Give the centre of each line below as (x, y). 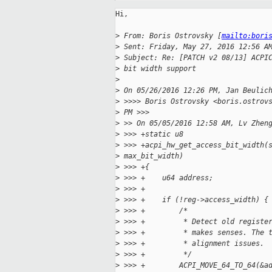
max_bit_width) (151, 156)
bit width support (158, 69)
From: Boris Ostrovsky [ (171, 36)
